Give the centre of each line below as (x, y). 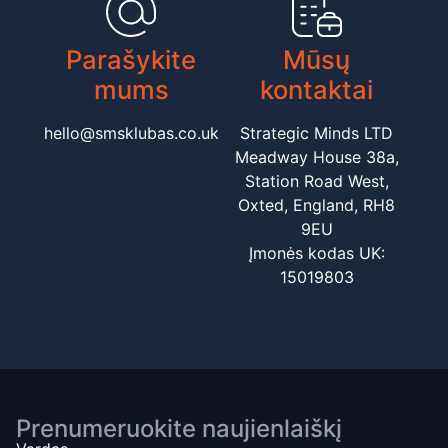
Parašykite (131, 60)
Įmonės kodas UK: (316, 253)
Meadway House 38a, (316, 157)
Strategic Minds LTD (317, 133)
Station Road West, (316, 181)
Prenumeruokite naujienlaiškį (179, 429)
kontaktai (317, 90)
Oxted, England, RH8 (317, 205)
